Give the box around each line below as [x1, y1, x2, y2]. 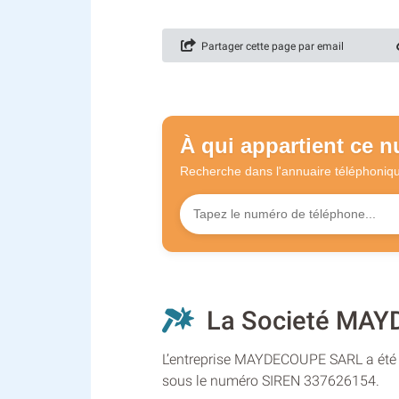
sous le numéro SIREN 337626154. [162, 372, 379, 390]
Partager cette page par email [196, 39, 344, 53]
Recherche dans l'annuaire [180, 163, 335, 178]
